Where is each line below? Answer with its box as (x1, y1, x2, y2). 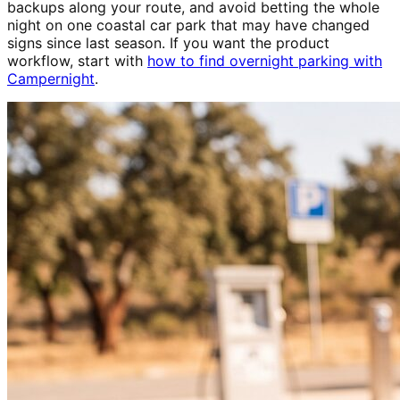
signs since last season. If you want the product (7, 34, 329, 53)
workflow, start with (7, 52, 147, 71)
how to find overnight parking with (147, 52, 382, 71)
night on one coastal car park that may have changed (7, 16, 370, 35)
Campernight (7, 70, 95, 88)
